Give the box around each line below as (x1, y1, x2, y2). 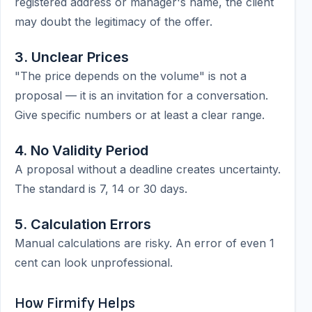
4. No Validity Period (15, 142, 148, 159)
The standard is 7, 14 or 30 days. (15, 182, 187, 196)
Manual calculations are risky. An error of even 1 (15, 236, 274, 250)
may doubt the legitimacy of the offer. (15, 15, 212, 29)
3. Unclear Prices (15, 49, 129, 65)
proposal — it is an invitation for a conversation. (15, 88, 268, 102)
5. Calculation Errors (15, 216, 151, 233)
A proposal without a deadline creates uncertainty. (15, 162, 281, 176)
